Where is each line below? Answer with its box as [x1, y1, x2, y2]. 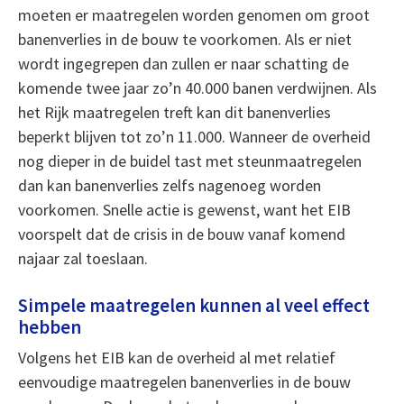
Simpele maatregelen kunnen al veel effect [17, 294, 370, 317]
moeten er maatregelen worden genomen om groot [17, 5, 370, 25]
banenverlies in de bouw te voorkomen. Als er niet [17, 29, 352, 50]
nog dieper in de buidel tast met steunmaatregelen [17, 151, 362, 171]
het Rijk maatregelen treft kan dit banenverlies [17, 102, 331, 123]
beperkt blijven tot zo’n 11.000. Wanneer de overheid [17, 126, 371, 147]
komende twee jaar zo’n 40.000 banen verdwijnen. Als [17, 78, 377, 98]
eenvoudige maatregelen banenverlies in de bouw [17, 372, 351, 392]
